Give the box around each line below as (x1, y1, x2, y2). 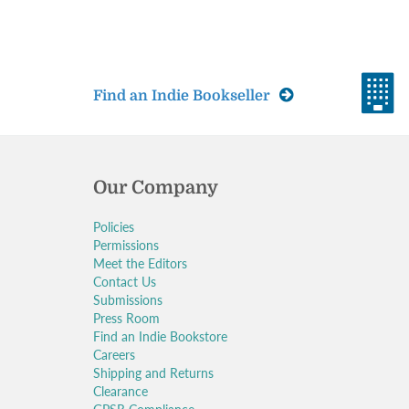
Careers (93, 347, 135, 362)
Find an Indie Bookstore (93, 329, 227, 344)
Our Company (93, 177, 218, 198)
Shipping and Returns (93, 365, 214, 381)
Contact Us (93, 274, 156, 289)
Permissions (93, 237, 159, 253)
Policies (93, 219, 134, 235)
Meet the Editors (93, 256, 187, 271)
